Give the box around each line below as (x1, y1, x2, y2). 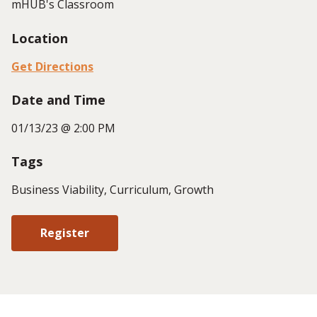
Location (11, 29, 68, 47)
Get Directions (11, 58, 93, 74)
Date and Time (11, 91, 105, 108)
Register (40, 224, 89, 241)
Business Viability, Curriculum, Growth (11, 182, 214, 198)
